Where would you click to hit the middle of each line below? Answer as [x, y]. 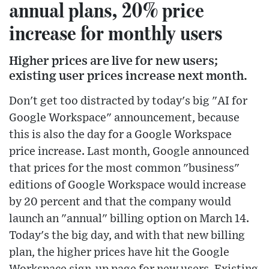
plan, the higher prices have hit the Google [119, 252]
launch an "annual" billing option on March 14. [129, 219]
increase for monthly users [116, 32]
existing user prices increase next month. [128, 76]
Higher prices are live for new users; [113, 61]
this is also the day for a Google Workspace [120, 134]
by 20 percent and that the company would [120, 202]
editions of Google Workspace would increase [128, 185]
